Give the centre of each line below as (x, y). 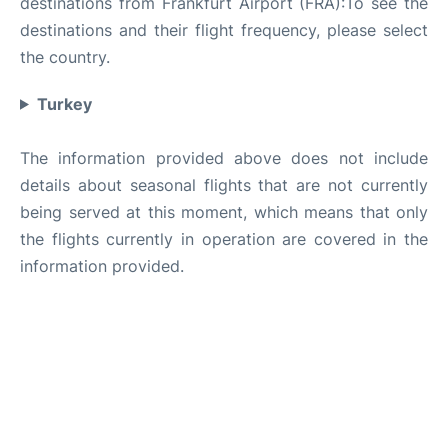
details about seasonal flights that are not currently (224, 184)
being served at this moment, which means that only (224, 211)
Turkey (64, 103)
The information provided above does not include (224, 157)
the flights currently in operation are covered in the (224, 238)
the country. (65, 56)
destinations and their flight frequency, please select (224, 29)
